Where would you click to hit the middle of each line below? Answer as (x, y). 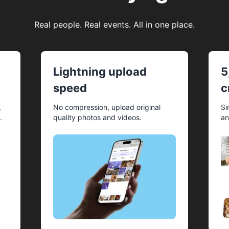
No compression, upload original (107, 107)
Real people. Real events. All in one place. (114, 25)
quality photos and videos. (97, 117)
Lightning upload (100, 72)
